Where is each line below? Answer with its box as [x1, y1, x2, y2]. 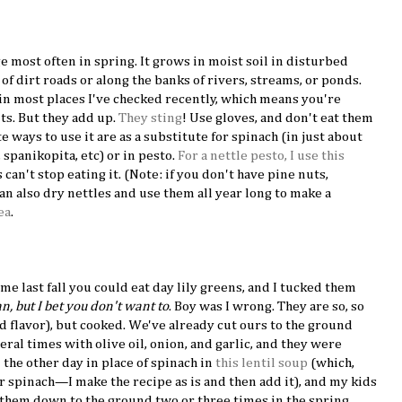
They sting [118, 110, 182, 125]
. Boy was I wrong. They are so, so [169, 299, 364, 313]
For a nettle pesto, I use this [178, 148, 345, 162]
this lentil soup [215, 355, 308, 370]
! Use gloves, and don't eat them [182, 110, 373, 125]
